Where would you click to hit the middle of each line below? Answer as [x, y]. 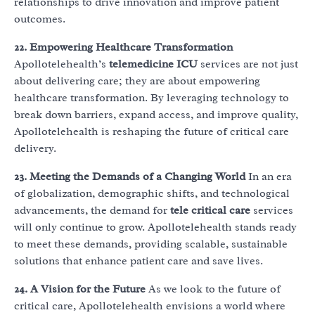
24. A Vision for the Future [80, 289]
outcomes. [40, 19]
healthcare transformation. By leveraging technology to [152, 98]
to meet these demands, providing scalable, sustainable [151, 244]
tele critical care [210, 211]
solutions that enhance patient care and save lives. [139, 261]
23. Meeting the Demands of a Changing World [130, 177]
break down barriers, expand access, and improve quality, [156, 115]
